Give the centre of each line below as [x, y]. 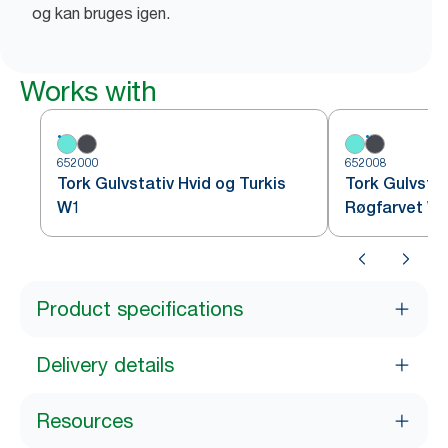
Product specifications [139, 309]
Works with [88, 91]
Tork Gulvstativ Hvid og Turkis [171, 183]
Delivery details [105, 365]
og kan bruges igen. [101, 13]
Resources [84, 421]
